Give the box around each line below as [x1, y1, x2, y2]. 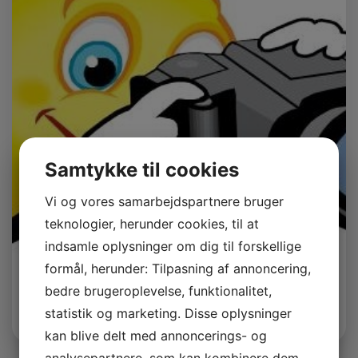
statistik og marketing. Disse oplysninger [45, 305, 292, 321]
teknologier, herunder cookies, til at [45, 216, 259, 232]
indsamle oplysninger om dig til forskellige [45, 238, 301, 254]
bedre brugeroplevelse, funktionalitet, [45, 283, 272, 299]
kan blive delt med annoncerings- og [45, 328, 267, 344]
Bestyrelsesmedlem [30, 307, 127, 324]
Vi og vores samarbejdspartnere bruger [45, 193, 284, 209]
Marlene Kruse [30, 284, 123, 305]
